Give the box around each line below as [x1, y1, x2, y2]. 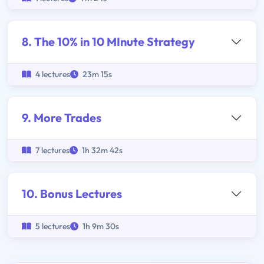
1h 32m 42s [80, 145, 123, 156]
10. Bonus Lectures [22, 186, 122, 202]
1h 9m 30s [81, 221, 119, 232]
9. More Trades [22, 110, 101, 126]
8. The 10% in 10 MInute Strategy [22, 34, 195, 49]
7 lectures [34, 145, 70, 156]
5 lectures [34, 221, 70, 232]
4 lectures [34, 69, 70, 80]
